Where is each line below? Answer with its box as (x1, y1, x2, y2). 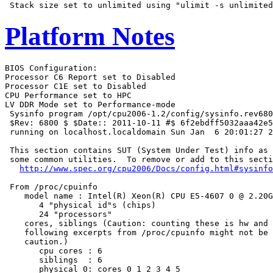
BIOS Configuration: (5, 63, 97, 73)
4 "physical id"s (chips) (5, 200, 156, 210)
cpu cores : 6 (5, 246, 102, 256)
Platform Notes (5, 22, 175, 51)
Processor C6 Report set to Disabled (5, 73, 175, 82)
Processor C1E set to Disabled (5, 82, 146, 91)
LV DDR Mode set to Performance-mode (5, 100, 175, 110)
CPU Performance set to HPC (5, 91, 132, 101)
